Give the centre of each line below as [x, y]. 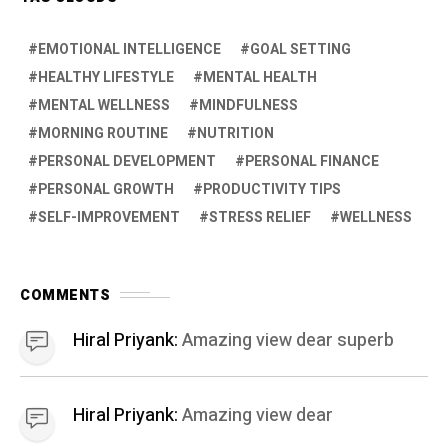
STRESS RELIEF [260, 217]
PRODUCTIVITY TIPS [272, 189]
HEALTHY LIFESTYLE [106, 77]
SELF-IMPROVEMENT [109, 217]
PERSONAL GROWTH [106, 189]
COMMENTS [65, 295]
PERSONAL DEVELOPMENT [127, 161]
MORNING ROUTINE [103, 133]
